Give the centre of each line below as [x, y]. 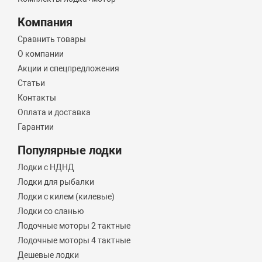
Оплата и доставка [54, 113]
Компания [45, 23]
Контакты [37, 98]
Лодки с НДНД [46, 168]
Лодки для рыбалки [56, 182]
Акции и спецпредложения [69, 69]
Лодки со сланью [51, 211]
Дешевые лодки [49, 255]
